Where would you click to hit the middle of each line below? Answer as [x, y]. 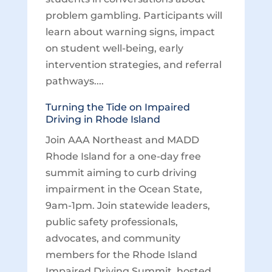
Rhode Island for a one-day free [123, 156]
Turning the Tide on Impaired [117, 107]
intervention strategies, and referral [133, 65]
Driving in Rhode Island [103, 119]
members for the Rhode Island [121, 255]
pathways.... [74, 81]
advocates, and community [113, 238]
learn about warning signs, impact [130, 32]
